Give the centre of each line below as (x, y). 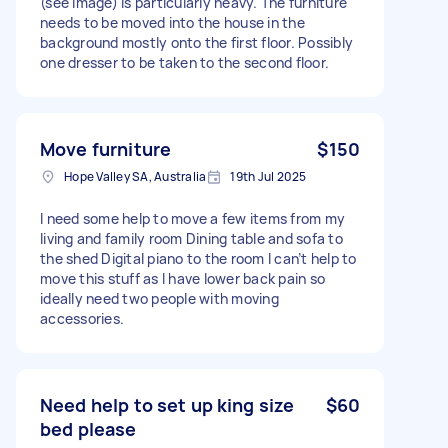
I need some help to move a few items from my (192, 218)
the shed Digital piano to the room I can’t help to (198, 258)
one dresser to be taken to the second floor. (184, 62)
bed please (88, 428)
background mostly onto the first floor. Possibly (196, 42)
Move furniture (106, 148)
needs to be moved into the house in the (172, 22)
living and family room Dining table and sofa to (191, 238)
